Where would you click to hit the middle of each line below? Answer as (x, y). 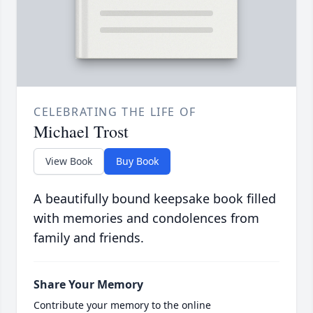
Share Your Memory (88, 285)
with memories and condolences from (146, 218)
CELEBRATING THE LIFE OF (115, 112)
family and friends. (89, 238)
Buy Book (137, 161)
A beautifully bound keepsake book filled (155, 199)
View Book (69, 161)
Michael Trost (81, 132)
